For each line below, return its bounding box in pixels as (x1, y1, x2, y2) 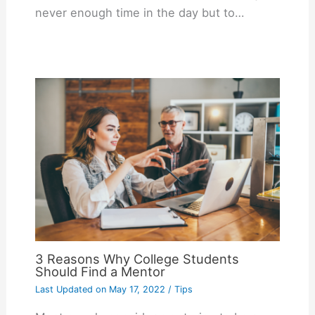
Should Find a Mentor (34, 264, 165, 280)
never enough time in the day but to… (34, 6, 244, 20)
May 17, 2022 (105, 283, 165, 295)
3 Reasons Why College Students (34, 251, 239, 267)
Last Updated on (34, 283, 106, 295)
